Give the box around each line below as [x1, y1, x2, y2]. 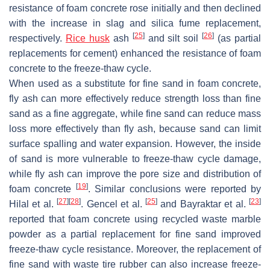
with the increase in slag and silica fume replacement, [9, 17, 261, 28]
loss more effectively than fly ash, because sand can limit [9, 123, 261, 134]
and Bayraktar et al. [157, 198, 250, 209]
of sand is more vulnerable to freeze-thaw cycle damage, [9, 153, 261, 164]
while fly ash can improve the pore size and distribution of [9, 168, 261, 179]
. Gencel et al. [81, 198, 145, 209]
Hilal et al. [9, 198, 57, 209]
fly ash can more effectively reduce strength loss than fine [9, 93, 261, 104]
